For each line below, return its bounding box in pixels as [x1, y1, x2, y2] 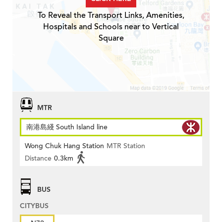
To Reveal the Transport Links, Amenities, [38, 10, 184, 21]
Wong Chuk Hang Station [25, 141, 104, 151]
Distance [25, 154, 52, 164]
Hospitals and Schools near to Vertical [43, 21, 179, 33]
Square [98, 33, 124, 44]
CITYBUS [20, 201, 49, 211]
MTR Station [107, 141, 145, 151]
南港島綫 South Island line [26, 122, 108, 132]
